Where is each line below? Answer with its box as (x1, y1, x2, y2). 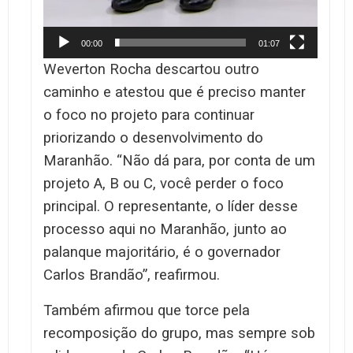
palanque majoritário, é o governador (43, 243, 281, 261)
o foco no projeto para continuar (43, 106, 255, 124)
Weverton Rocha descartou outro (43, 60, 259, 78)
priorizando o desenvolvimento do (43, 128, 263, 147)
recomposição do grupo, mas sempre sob (43, 324, 315, 342)
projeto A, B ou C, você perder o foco (43, 174, 284, 192)
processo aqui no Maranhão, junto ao (43, 220, 287, 238)
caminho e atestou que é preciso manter (43, 83, 306, 101)
